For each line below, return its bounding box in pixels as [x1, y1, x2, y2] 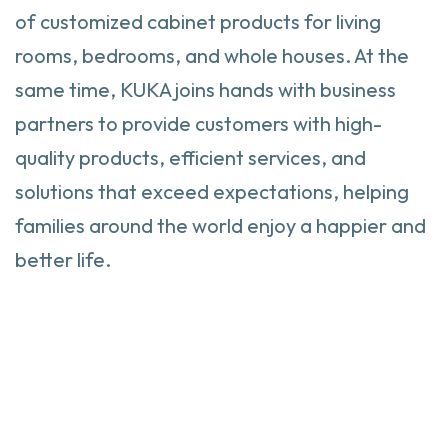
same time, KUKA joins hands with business [15, 77, 396, 103]
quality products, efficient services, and [15, 145, 366, 171]
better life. [15, 247, 111, 273]
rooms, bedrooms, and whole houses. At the [15, 43, 409, 69]
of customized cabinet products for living [15, 9, 381, 35]
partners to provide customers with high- [15, 111, 382, 137]
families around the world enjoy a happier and [15, 213, 426, 239]
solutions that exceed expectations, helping [15, 179, 409, 205]
